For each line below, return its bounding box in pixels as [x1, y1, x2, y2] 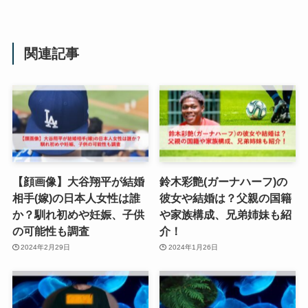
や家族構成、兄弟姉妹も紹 [159, 208, 292, 221]
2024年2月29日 [21, 243, 71, 252]
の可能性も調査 [12, 224, 89, 237]
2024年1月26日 [168, 243, 218, 252]
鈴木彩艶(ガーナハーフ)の [159, 175, 288, 188]
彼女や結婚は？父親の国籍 [159, 191, 292, 204]
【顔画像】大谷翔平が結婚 [12, 175, 144, 188]
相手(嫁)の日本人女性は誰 [12, 191, 140, 204]
